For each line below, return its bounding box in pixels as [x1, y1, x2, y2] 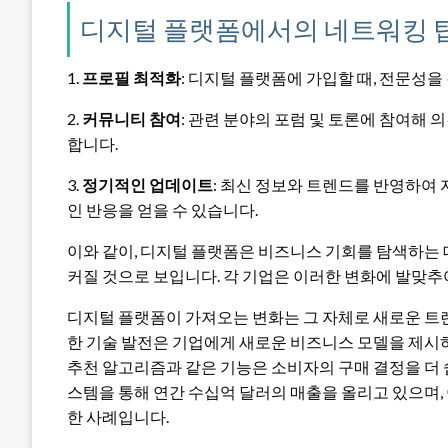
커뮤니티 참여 [82, 108, 181, 128]
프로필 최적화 [82, 67, 181, 87]
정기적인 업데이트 [82, 174, 213, 194]
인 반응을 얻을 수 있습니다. [67, 199, 258, 219]
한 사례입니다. [67, 406, 169, 426]
